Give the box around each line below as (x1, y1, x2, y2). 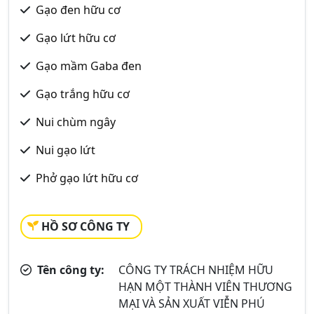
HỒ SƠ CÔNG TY (41, 219, 130, 234)
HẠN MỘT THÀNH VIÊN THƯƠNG (118, 279, 293, 294)
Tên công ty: (34, 262, 104, 278)
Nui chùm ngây (36, 114, 116, 130)
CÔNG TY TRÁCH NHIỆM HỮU (118, 262, 274, 278)
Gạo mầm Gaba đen (36, 58, 142, 74)
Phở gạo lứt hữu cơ (36, 170, 138, 186)
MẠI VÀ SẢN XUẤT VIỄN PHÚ (118, 296, 266, 311)
